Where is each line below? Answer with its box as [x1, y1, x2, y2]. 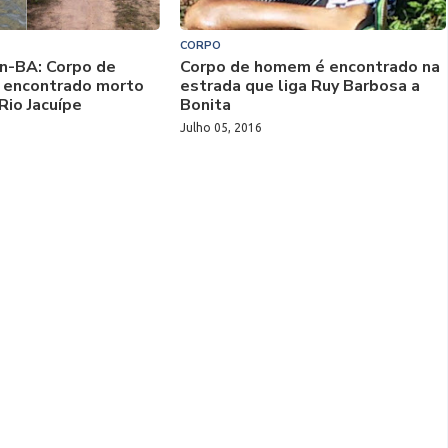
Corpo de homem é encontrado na [179, 56, 440, 78]
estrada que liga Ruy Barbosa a [179, 75, 420, 97]
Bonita [179, 94, 231, 116]
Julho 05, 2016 [179, 121, 262, 134]
